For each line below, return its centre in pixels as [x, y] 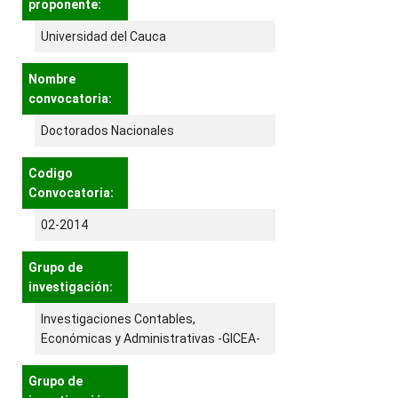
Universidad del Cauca [103, 37]
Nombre [52, 80]
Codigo [51, 174]
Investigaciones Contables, [118, 319]
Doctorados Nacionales [107, 131]
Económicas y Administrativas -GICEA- [151, 339]
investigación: [72, 287]
